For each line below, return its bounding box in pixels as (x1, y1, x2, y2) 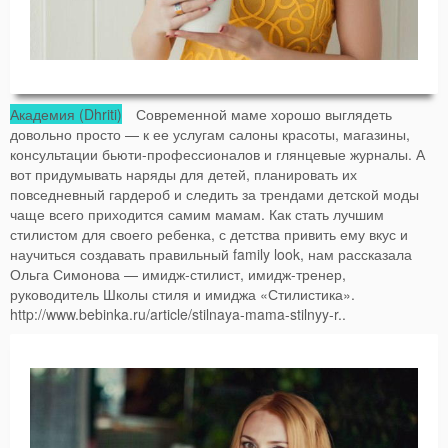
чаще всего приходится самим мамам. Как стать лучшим (10, 204, 384, 224)
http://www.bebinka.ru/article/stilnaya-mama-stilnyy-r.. (10, 304, 346, 324)
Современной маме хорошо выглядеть (122, 104, 392, 124)
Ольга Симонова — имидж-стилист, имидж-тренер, (10, 264, 346, 284)
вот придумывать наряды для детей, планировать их (10, 164, 357, 184)
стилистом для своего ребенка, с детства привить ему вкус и (10, 224, 408, 244)
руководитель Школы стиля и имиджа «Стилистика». (10, 284, 355, 304)
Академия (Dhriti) (10, 104, 122, 124)
